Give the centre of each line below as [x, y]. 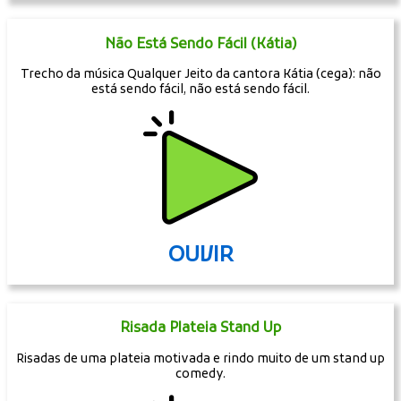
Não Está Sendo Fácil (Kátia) [200, 44]
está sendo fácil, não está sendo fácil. [200, 90]
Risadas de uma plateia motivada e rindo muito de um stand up [200, 360]
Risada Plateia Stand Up [200, 329]
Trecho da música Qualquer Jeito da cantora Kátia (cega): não [200, 75]
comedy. [200, 375]
